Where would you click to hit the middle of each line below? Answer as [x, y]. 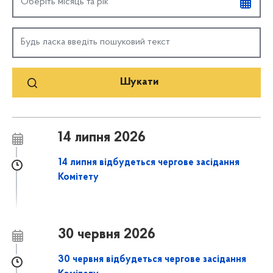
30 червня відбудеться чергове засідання [152, 260]
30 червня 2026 [107, 235]
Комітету [79, 177]
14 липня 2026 [102, 137]
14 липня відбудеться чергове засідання [149, 162]
